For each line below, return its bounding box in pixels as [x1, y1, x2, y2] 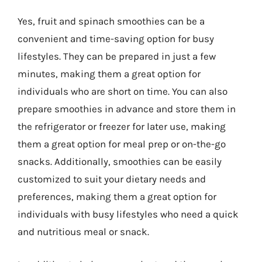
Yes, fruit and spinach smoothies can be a [18, 15, 205, 27]
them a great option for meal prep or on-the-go [18, 138, 226, 150]
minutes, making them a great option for [18, 68, 201, 80]
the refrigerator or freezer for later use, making [18, 120, 226, 132]
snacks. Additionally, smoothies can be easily [18, 156, 222, 167]
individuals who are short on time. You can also [18, 85, 227, 97]
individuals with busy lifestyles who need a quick [18, 208, 239, 220]
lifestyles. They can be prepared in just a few [18, 50, 216, 62]
